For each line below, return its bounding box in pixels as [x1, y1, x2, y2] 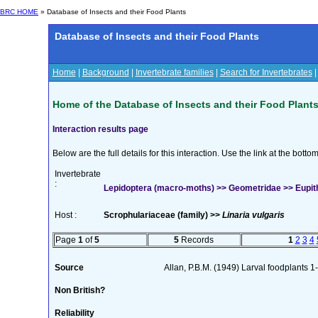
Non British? [54, 285, 105, 295]
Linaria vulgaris [221, 209, 285, 220]
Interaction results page [52, 124, 148, 134]
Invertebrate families [135, 67, 214, 77]
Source [54, 262, 84, 273]
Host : [54, 209, 77, 220]
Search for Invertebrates [219, 67, 312, 77]
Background [82, 67, 129, 77]
